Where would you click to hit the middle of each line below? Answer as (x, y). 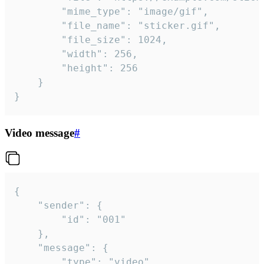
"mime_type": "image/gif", (38, 11)
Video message (39, 133)
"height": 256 (38, 68)
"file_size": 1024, (38, 39)
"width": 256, (38, 54)
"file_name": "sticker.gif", (38, 25)
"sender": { (26, 206)
